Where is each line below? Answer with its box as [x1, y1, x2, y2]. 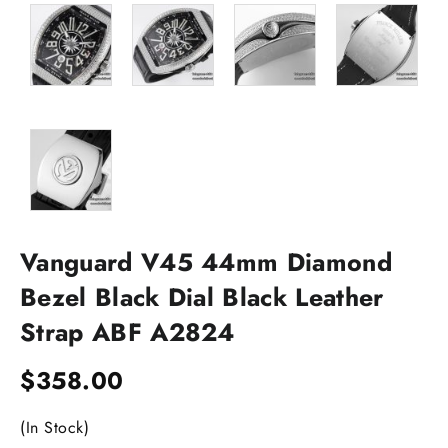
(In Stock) [20, 415, 89, 439]
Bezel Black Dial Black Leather [20, 278, 384, 315]
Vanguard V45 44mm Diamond [20, 243, 393, 280]
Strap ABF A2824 [20, 313, 235, 350]
